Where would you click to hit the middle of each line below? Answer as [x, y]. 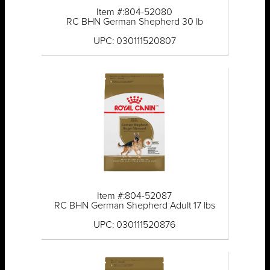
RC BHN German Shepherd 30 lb [134, 22]
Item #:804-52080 [135, 12]
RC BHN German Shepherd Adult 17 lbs [134, 206]
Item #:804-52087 [135, 196]
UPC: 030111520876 [135, 225]
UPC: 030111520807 [134, 41]
